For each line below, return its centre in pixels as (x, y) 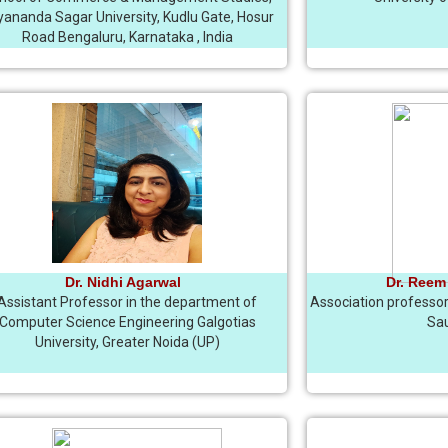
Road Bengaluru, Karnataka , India (127, 37)
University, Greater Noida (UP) (127, 342)
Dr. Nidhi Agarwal (122, 282)
